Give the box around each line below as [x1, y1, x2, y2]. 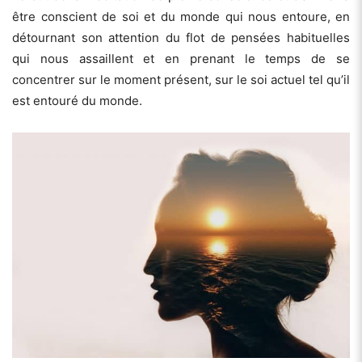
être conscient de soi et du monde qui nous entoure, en [12, 8, 350, 24]
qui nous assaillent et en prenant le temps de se [12, 50, 350, 66]
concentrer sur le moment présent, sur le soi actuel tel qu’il [12, 71, 350, 87]
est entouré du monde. [12, 92, 142, 108]
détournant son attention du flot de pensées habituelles [12, 29, 350, 45]
